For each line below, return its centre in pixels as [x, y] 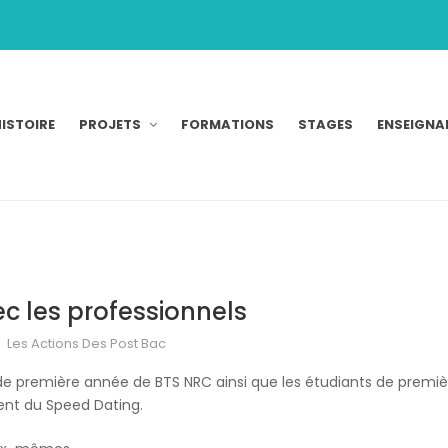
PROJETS [110, 124]
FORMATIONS [227, 124]
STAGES [325, 124]
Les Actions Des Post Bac [86, 343]
